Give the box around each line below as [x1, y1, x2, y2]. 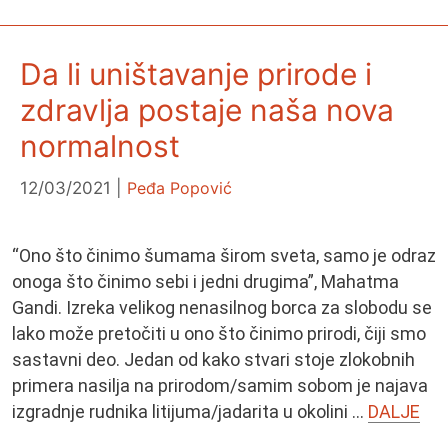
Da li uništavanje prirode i [20, 56, 372, 93]
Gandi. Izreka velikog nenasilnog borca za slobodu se [12, 296, 433, 318]
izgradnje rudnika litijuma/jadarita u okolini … [12, 400, 369, 422]
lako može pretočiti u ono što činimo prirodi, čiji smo [12, 322, 427, 344]
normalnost [20, 128, 180, 165]
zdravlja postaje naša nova [20, 92, 394, 129]
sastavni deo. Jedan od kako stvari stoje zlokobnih [12, 348, 416, 370]
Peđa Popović [127, 177, 232, 198]
